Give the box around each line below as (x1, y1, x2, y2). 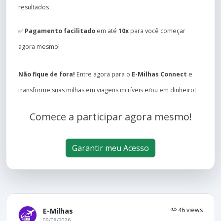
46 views (177, 206, 203, 214)
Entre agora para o (75, 70, 132, 78)
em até (95, 27, 118, 35)
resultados (18, 3, 49, 11)
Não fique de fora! (18, 70, 75, 78)
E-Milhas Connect (132, 70, 187, 78)
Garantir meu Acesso (72, 143, 149, 153)
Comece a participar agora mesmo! (29, 110, 192, 123)
